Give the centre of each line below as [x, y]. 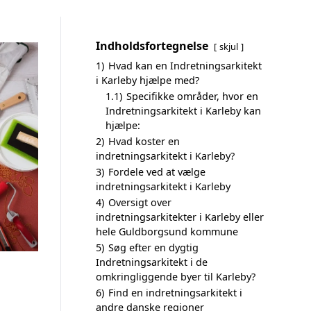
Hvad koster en [144, 141]
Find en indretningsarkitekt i [175, 293]
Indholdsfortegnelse [152, 46]
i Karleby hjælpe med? [148, 80]
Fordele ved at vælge [157, 172]
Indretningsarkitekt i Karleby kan [183, 111]
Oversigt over [140, 202]
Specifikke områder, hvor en [192, 96]
